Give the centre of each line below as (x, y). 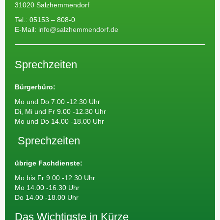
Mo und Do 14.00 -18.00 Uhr (59, 121)
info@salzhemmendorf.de (77, 29)
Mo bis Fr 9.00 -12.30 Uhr (55, 178)
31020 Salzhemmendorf (52, 5)
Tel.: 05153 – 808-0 (45, 20)
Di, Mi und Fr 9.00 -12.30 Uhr (60, 111)
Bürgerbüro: (35, 87)
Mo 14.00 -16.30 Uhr (47, 188)
